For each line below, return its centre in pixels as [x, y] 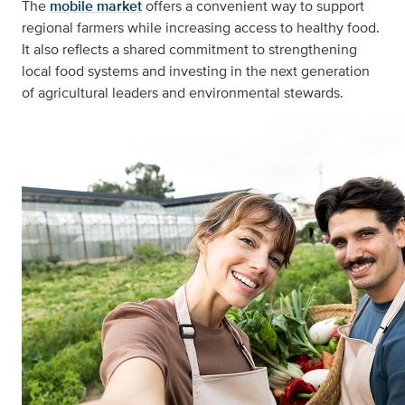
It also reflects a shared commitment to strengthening [189, 49]
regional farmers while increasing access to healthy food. [201, 27]
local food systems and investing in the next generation [196, 71]
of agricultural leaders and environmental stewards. [183, 92]
